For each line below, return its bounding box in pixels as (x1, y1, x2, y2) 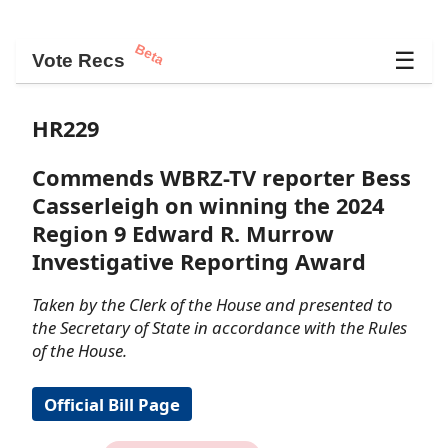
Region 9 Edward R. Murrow (32, 219, 334, 249)
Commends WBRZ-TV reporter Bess (32, 163, 411, 193)
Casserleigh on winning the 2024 (32, 191, 384, 221)
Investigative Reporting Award (32, 247, 366, 277)
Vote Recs (32, 50, 125, 71)
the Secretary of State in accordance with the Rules (32, 316, 407, 340)
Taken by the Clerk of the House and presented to (32, 293, 392, 317)
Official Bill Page (44, 392, 180, 416)
